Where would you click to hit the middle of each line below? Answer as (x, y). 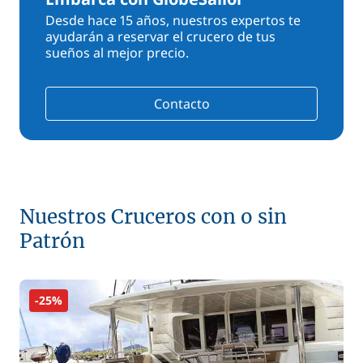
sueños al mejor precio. (117, 53)
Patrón (52, 241)
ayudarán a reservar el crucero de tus (160, 36)
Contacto (181, 104)
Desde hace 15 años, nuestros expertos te (173, 20)
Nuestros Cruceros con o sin (153, 217)
